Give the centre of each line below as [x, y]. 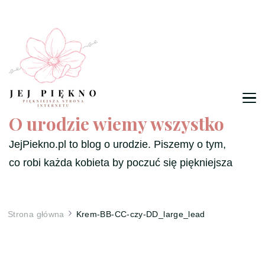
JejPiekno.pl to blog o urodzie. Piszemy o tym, [117, 144]
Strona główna [36, 214]
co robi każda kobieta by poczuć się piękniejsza [121, 163]
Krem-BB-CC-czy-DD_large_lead [140, 214]
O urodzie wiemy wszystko [117, 124]
